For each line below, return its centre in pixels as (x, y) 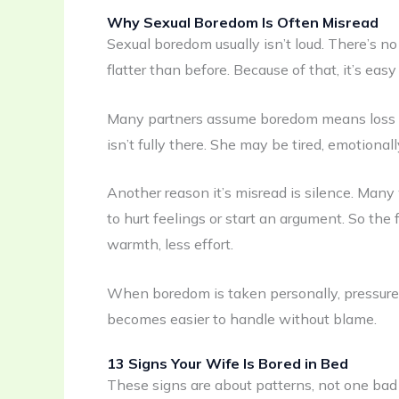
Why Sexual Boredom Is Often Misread (243, 23)
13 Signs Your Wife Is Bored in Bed (228, 363)
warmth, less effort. (170, 244)
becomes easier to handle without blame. (242, 318)
